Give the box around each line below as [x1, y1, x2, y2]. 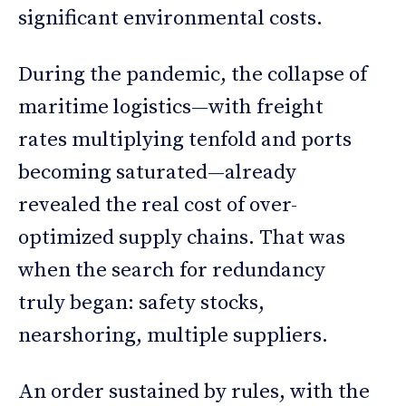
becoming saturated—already [18, 159, 296, 186]
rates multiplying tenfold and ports [18, 126, 352, 153]
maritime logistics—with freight [18, 93, 324, 121]
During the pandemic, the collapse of [18, 61, 367, 88]
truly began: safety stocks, [18, 289, 265, 316]
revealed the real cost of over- [18, 191, 297, 218]
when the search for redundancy [18, 256, 325, 284]
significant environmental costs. [18, 5, 323, 32]
